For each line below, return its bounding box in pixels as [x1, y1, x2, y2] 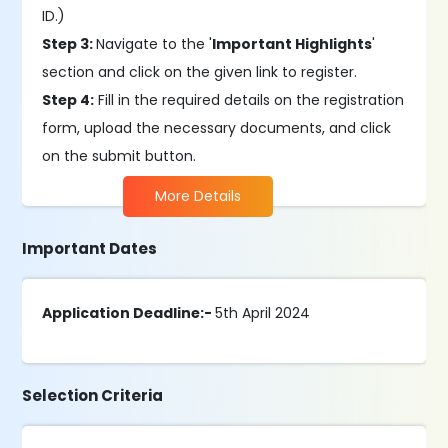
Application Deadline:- [42, 303, 216, 323]
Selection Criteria [22, 385, 164, 406]
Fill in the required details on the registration [94, 90, 405, 110]
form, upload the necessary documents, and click [42, 118, 392, 138]
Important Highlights [212, 34, 373, 54]
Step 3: [42, 34, 97, 54]
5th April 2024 [215, 303, 311, 323]
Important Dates [22, 238, 158, 259]
